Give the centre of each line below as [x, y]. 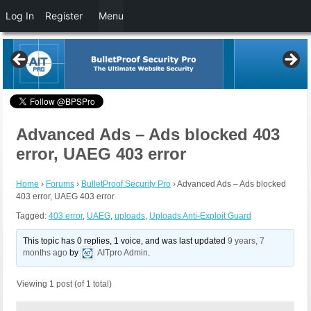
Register [64, 16]
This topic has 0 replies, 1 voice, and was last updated [126, 241]
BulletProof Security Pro [126, 184]
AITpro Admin [123, 253]
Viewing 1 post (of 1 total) [64, 284]
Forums [60, 184]
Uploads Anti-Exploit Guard [200, 216]
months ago [45, 253]
